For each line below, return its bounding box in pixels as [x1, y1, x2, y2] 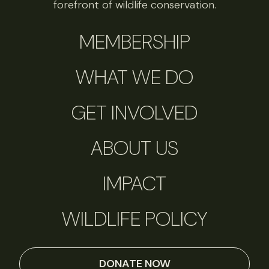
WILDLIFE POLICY [62, 205, 207, 233]
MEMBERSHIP [79, 28, 190, 56]
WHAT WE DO [76, 64, 193, 91]
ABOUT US [91, 134, 178, 162]
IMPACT [103, 170, 166, 198]
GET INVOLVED [71, 99, 198, 127]
